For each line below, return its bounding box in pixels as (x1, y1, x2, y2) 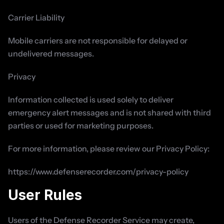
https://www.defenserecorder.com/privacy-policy (8, 166, 188, 176)
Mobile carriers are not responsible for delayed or (8, 35, 187, 45)
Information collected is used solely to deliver (8, 94, 173, 104)
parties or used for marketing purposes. (8, 120, 153, 130)
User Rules (8, 186, 82, 203)
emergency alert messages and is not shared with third (8, 107, 211, 117)
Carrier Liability (8, 12, 64, 22)
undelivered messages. (8, 48, 94, 58)
